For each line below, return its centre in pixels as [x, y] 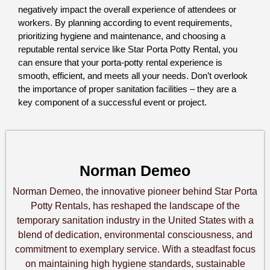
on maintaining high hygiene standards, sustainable [135, 264]
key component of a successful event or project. [112, 102]
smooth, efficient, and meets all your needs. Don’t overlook [133, 76]
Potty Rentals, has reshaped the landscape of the [135, 206]
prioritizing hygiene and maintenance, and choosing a [122, 36]
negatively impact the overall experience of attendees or [127, 10]
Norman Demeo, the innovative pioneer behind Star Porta [135, 191]
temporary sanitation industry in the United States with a [135, 220]
